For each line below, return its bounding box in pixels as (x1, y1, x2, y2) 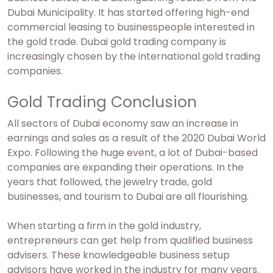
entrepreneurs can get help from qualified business (7, 233, 253, 248)
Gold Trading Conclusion (7, 91, 197, 113)
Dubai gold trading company (80, 35, 217, 49)
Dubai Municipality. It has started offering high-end (7, 5, 249, 20)
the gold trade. (7, 35, 80, 49)
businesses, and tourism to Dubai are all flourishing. (7, 190, 249, 204)
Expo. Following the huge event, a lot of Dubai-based (7, 146, 258, 160)
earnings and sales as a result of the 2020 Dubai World (7, 131, 266, 146)
